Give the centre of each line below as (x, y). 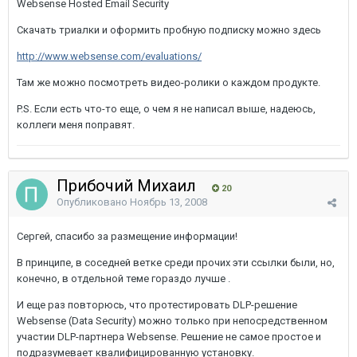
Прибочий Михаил (128, 186)
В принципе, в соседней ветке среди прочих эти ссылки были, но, (176, 263)
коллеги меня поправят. (76, 125)
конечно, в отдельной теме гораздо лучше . (124, 279)
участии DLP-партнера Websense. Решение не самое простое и (169, 337)
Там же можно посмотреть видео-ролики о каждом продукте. (169, 82)
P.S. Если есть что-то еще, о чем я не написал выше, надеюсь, (166, 109)
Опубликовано (93, 202)
